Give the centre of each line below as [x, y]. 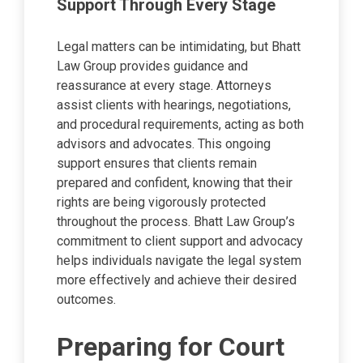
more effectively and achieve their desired [177, 280]
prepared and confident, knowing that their [175, 182]
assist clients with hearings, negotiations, [174, 105]
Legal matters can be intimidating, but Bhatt [179, 46]
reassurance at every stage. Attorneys [164, 85]
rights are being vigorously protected [161, 202]
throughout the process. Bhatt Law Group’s [176, 221]
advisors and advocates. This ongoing [164, 143]
